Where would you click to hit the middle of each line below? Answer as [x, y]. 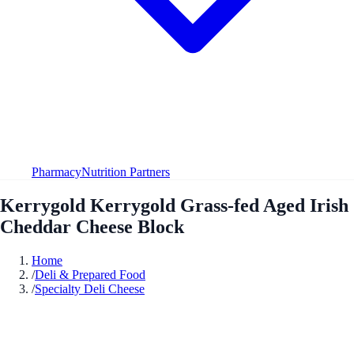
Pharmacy [56, 171]
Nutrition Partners [126, 171]
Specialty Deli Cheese [90, 288]
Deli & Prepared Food [90, 274]
